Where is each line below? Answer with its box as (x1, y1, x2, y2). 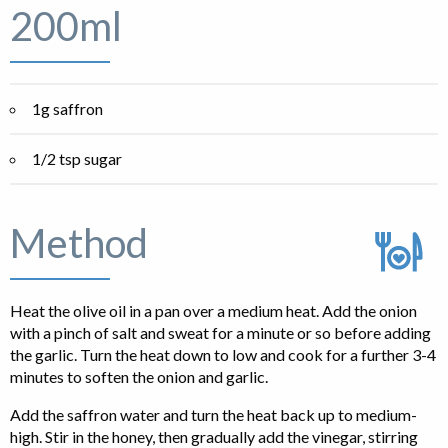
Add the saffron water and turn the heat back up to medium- (10, 404, 417, 424)
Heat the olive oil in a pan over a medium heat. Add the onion (10, 300, 417, 320)
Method (10, 218, 148, 267)
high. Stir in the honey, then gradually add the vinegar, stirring (10, 426, 418, 446)
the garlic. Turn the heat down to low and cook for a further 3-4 (10, 344, 436, 364)
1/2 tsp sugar (32, 148, 122, 168)
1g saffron (32, 98, 103, 118)
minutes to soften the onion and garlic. (10, 366, 268, 386)
